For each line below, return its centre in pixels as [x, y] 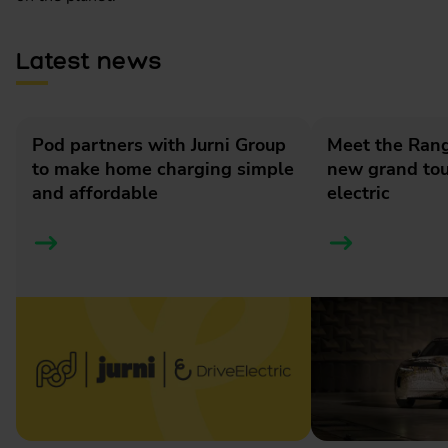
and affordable [95, 193]
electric [358, 193]
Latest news [89, 61]
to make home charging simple [163, 169]
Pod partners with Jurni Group [159, 145]
